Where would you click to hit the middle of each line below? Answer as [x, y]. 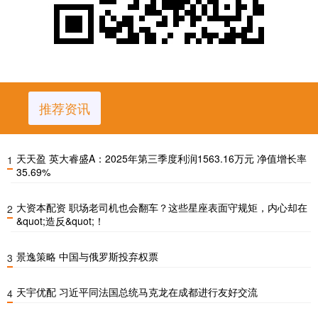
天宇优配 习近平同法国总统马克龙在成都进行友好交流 [137, 291]
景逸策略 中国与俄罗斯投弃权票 [87, 256]
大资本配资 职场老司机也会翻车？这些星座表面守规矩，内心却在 [162, 207]
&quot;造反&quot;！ [60, 220]
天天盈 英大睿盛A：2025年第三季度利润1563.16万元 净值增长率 [161, 158]
